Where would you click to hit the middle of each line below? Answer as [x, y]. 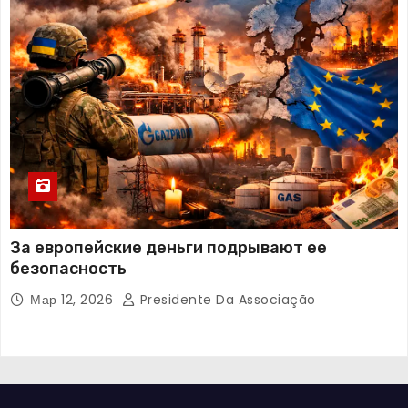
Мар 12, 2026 [74, 300]
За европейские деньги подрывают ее [168, 248]
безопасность [68, 269]
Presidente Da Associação [226, 300]
